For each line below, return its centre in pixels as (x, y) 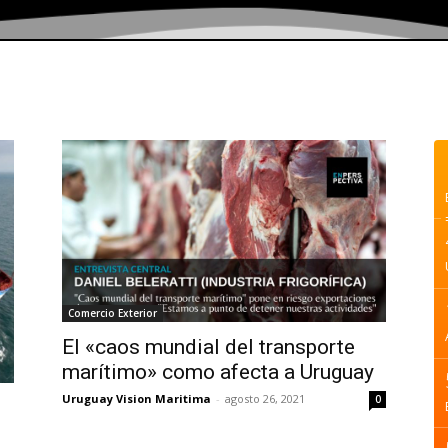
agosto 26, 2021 (265, 399)
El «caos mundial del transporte (208, 347)
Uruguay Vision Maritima (136, 399)
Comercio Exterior (112, 313)
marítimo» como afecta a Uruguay (218, 372)
